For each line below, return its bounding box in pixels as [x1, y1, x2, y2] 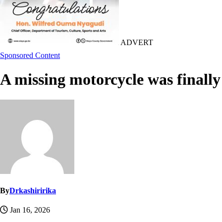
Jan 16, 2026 [8, 206, 50, 215]
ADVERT [119, 38, 153, 47]
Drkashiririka [9, 186, 56, 195]
